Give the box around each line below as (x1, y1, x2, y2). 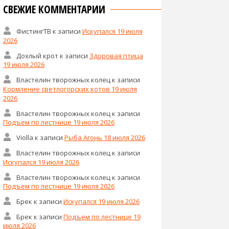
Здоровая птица (89, 51, 143, 60)
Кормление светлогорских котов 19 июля (3, 84, 137, 94)
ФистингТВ (16, 26, 51, 36)
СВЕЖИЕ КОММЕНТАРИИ (3, 2, 105, 17)
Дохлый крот (16, 51, 58, 60)
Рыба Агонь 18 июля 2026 (64, 133, 145, 143)
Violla (16, 133, 33, 143)
